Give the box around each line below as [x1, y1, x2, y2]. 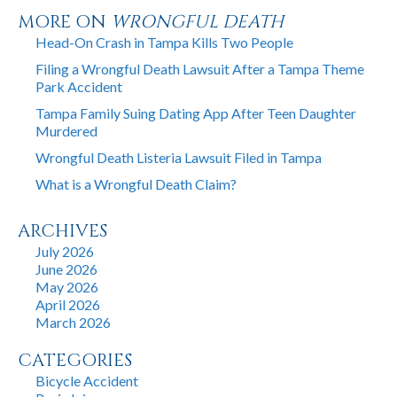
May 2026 [35, 278, 98, 296]
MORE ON [18, 10, 111, 35]
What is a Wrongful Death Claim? [35, 175, 237, 193]
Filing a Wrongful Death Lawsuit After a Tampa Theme [35, 60, 364, 78]
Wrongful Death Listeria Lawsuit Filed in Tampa [35, 149, 322, 167]
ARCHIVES [18, 219, 107, 244]
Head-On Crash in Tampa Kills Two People [35, 34, 293, 51]
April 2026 [35, 296, 100, 314]
